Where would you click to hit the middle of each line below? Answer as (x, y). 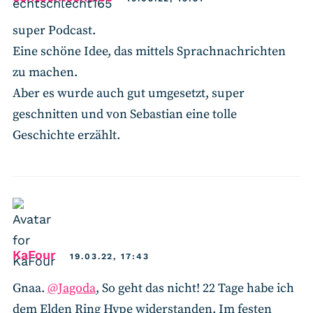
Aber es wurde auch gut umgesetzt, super (129, 94)
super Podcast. (54, 31)
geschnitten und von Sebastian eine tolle (125, 115)
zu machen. (45, 73)
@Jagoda (72, 288)
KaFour (34, 254)
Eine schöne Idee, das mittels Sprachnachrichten (149, 52)
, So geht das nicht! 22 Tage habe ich (195, 288)
